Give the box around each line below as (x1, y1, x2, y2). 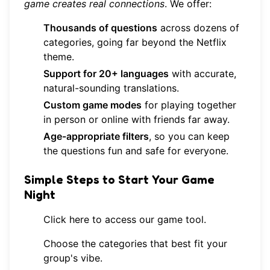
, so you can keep (149, 130, 230, 143)
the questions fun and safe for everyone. (43, 145, 228, 157)
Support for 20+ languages (43, 67, 169, 80)
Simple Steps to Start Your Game (24, 172, 215, 187)
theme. (43, 51, 74, 63)
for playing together (142, 99, 236, 111)
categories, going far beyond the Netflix (43, 36, 227, 49)
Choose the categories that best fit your (43, 237, 227, 250)
